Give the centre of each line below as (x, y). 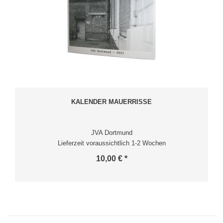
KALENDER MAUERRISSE (111, 102)
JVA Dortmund (111, 132)
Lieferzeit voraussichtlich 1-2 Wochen (111, 143)
